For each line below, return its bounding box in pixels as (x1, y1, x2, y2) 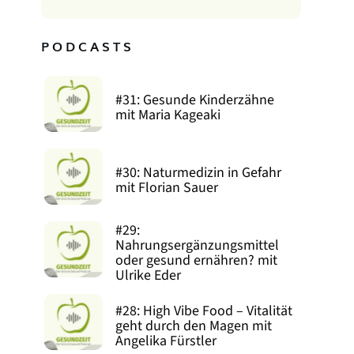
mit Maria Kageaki (115, 105, 221, 126)
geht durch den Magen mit (115, 315, 273, 336)
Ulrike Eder (115, 265, 182, 286)
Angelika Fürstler (115, 330, 217, 351)
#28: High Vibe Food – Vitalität (115, 300, 293, 321)
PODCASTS (41, 36, 134, 56)
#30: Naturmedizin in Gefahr (115, 163, 282, 183)
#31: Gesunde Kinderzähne (115, 90, 275, 111)
